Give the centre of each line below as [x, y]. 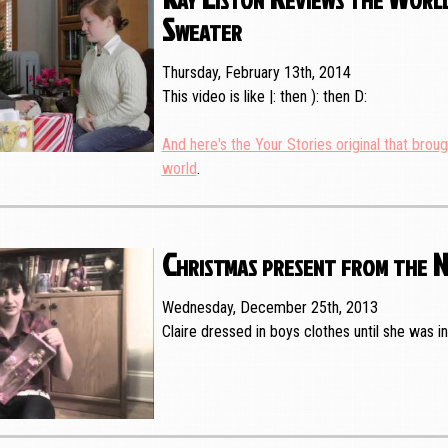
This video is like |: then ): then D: [266, 96]
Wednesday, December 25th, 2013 [269, 307]
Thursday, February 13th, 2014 [256, 72]
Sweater [201, 28]
